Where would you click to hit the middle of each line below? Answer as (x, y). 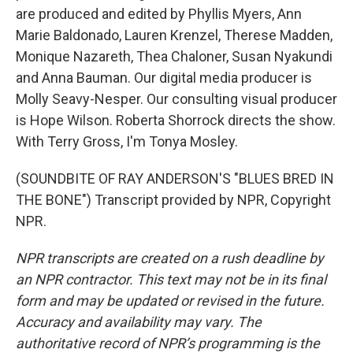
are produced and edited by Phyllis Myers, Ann (159, 14)
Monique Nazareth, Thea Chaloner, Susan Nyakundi (174, 56)
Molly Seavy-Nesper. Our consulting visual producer (176, 99)
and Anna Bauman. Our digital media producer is (164, 78)
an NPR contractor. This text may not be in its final (171, 279)
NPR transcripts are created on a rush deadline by (170, 258)
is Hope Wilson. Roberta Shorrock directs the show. (176, 120)
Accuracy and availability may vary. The (139, 322)
